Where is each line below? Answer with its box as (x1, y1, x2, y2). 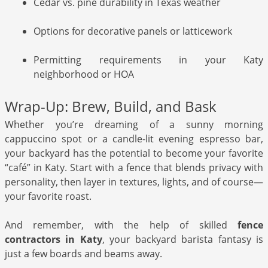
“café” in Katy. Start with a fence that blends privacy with (5, 160, 263, 174)
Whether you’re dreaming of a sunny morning (5, 117, 263, 131)
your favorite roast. (5, 189, 92, 203)
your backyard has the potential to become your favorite (5, 146, 263, 160)
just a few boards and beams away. (5, 246, 162, 260)
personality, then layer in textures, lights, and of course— (5, 175, 263, 188)
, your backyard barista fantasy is (102, 232, 264, 246)
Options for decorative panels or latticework (33, 24, 232, 38)
